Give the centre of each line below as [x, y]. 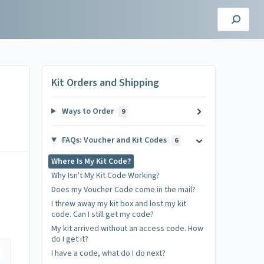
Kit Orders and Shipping [105, 83]
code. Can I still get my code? [103, 214]
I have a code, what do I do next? [108, 253]
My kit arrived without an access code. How [127, 229]
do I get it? [70, 239]
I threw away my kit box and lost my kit [119, 204]
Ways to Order [88, 111]
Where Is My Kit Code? [91, 161]
